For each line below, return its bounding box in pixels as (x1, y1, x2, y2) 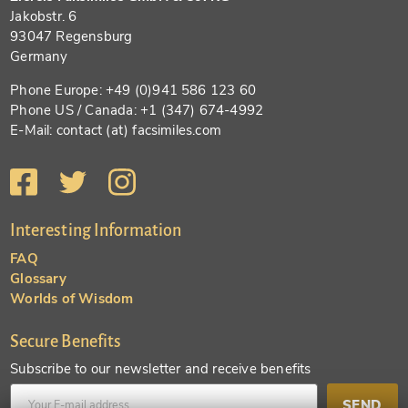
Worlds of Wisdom (10, 289, 134, 308)
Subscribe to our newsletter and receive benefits (10, 360, 311, 379)
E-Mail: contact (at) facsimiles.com (10, 120, 222, 139)
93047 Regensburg (10, 26, 133, 46)
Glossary (10, 269, 66, 288)
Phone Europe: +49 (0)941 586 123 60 (10, 80, 257, 99)
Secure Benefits (10, 331, 121, 351)
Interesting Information (10, 221, 182, 240)
